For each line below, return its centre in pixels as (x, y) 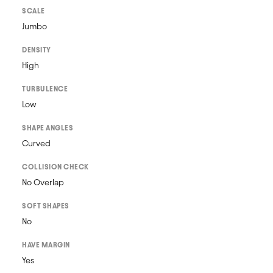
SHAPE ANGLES (48, 128)
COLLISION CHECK (55, 167)
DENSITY (37, 50)
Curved (36, 144)
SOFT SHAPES (46, 206)
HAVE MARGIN (46, 245)
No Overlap (43, 183)
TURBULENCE (45, 89)
